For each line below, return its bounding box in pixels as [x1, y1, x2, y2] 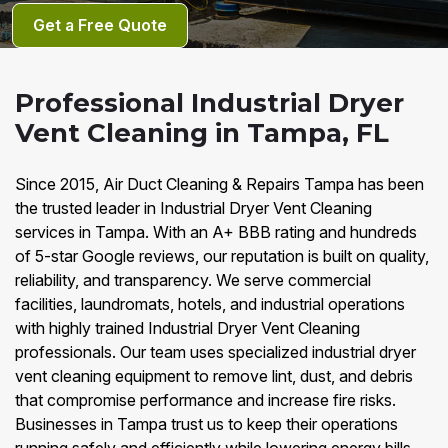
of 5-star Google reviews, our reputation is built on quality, [15, 246, 429, 266]
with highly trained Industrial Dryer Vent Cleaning [15, 318, 360, 338]
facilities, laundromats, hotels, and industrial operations [15, 294, 405, 314]
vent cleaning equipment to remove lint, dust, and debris [15, 366, 413, 386]
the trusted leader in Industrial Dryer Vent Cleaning [15, 198, 372, 218]
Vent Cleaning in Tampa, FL [15, 117, 389, 149]
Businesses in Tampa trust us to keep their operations [15, 414, 398, 434]
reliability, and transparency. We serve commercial [15, 270, 371, 290]
